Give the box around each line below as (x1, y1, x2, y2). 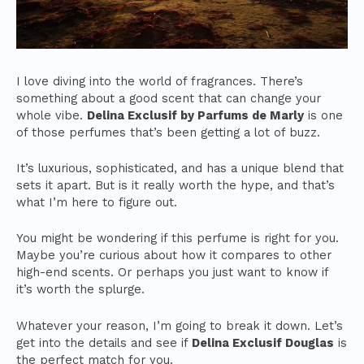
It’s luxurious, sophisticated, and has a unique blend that (16, 160, 344, 175)
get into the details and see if (16, 335, 192, 350)
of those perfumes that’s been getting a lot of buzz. (16, 124, 320, 140)
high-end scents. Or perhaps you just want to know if (16, 265, 328, 280)
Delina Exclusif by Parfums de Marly (87, 107, 304, 123)
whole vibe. (16, 107, 87, 123)
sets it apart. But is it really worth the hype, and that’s (16, 177, 335, 193)
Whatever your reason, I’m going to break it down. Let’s (16, 318, 343, 333)
